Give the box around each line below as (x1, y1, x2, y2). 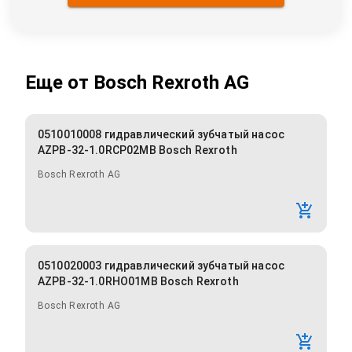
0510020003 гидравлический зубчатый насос (38, 259, 284, 273)
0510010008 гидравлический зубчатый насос (38, 128, 284, 141)
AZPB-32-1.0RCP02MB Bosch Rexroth (38, 144, 237, 157)
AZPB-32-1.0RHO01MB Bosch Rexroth (38, 275, 239, 288)
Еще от (25, 71, 93, 94)
